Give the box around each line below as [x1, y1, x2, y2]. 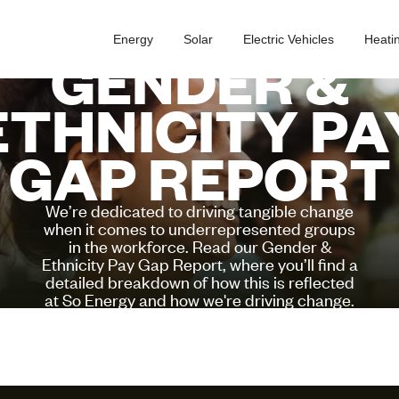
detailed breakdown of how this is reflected [45, 270, 354, 292]
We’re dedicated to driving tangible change [45, 199, 354, 221]
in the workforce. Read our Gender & [68, 234, 331, 256]
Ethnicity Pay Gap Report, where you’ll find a [41, 252, 358, 274]
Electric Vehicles [243, 32, 334, 46]
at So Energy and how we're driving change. [45, 288, 354, 310]
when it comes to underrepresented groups [44, 216, 355, 239]
